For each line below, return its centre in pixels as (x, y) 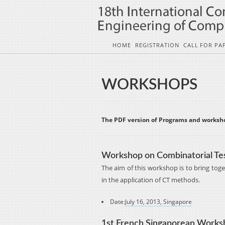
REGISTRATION (157, 45)
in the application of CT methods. (151, 180)
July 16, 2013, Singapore (158, 202)
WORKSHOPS (149, 85)
